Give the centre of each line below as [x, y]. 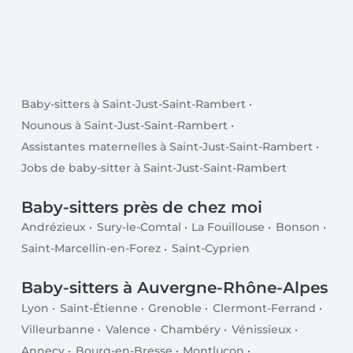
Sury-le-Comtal [139, 227]
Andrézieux [54, 227]
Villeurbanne [58, 330]
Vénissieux [261, 330]
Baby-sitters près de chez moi [142, 207]
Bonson [297, 227]
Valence [128, 330]
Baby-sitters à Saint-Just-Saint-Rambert [134, 104]
